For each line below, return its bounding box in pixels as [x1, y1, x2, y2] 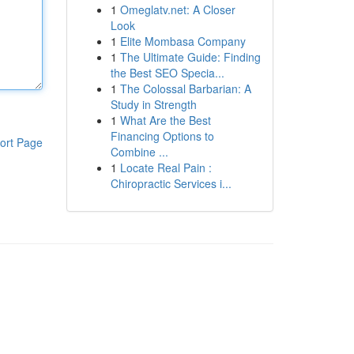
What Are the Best [119, 112, 211, 128]
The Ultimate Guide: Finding [119, 49, 261, 65]
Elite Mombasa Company [119, 33, 246, 49]
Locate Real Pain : [119, 160, 212, 175]
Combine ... [110, 144, 168, 160]
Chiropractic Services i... [110, 175, 232, 191]
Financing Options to [110, 128, 214, 144]
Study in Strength [110, 96, 197, 112]
